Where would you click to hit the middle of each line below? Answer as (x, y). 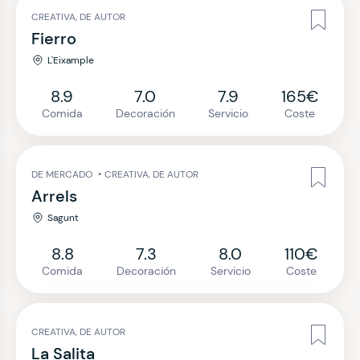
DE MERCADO (63, 174)
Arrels (54, 196)
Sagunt (63, 218)
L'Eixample (71, 60)
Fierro (54, 39)
